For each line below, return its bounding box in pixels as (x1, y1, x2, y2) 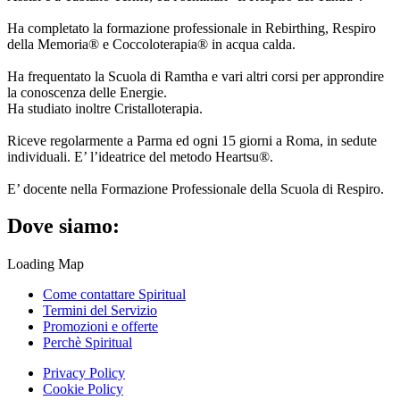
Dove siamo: (7, 214, 120, 238)
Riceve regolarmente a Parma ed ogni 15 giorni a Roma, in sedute (7, 132, 377, 148)
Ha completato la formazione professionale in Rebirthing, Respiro (7, 20, 376, 36)
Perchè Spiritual (43, 335, 132, 351)
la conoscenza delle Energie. (7, 84, 167, 100)
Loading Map (7, 256, 84, 272)
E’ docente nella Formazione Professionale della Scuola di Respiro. (7, 180, 384, 196)
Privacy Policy (43, 365, 125, 381)
